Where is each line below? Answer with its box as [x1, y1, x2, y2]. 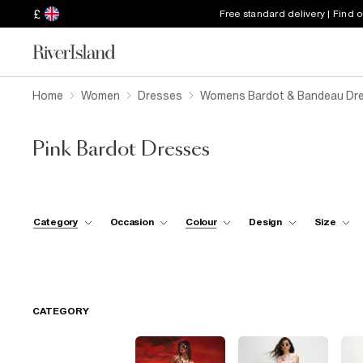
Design [249, 216, 282, 228]
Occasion [109, 216, 154, 228]
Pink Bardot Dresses [32, 140, 210, 160]
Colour [186, 216, 217, 228]
